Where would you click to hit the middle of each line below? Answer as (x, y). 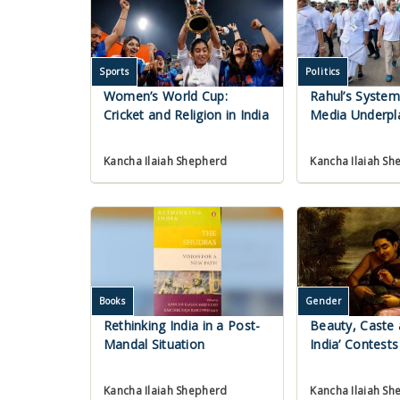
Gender (324, 301)
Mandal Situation (154, 345)
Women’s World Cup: (165, 96)
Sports (114, 72)
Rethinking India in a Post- (182, 326)
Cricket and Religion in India (186, 115)
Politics (323, 72)
